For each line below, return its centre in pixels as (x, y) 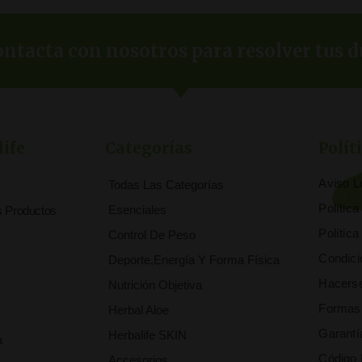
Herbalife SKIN (148, 335)
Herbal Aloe (139, 309)
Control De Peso (152, 234)
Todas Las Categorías (166, 184)
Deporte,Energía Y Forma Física (194, 259)
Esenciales (138, 209)
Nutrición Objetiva (156, 284)
